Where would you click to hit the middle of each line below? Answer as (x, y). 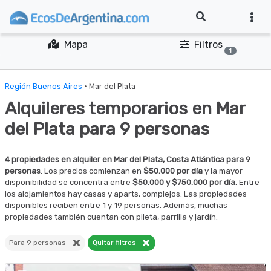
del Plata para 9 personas (107, 129)
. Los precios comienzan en (92, 171)
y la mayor (223, 171)
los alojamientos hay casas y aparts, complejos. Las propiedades (126, 194)
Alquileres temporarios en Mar (125, 108)
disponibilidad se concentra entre (69, 182)
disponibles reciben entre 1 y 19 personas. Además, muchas (116, 205)
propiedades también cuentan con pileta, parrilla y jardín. (111, 217)
